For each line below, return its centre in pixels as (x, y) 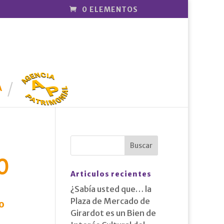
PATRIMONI (45, 81)
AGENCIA (45, 74)
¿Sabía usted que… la (111, 189)
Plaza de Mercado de (110, 201)
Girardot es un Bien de (113, 213)
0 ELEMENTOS (110, 9)
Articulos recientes (111, 174)
